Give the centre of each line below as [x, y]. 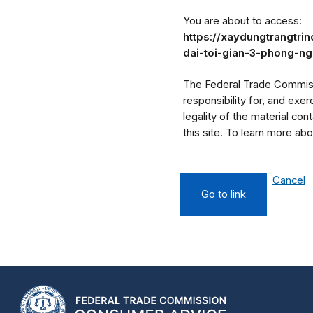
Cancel [289, 181]
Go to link [224, 195]
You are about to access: [242, 21]
